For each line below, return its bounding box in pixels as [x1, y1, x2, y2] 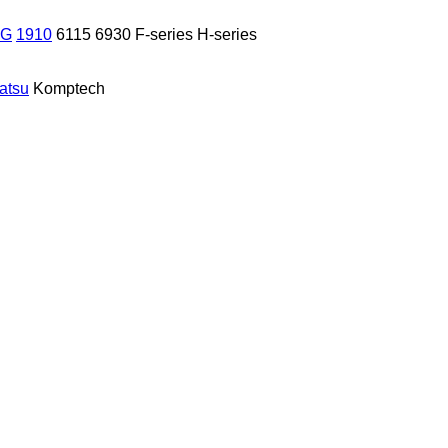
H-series [197, 25, 257, 43]
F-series [135, 25, 193, 43]
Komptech [33, 79, 105, 97]
